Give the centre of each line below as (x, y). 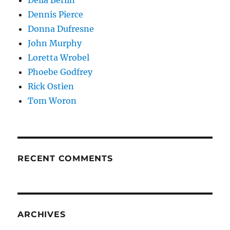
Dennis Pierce (56, 14)
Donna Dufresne (61, 28)
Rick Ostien (51, 86)
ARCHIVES (42, 214)
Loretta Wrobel (59, 57)
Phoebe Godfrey (60, 72)
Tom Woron (52, 100)
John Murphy (55, 43)
